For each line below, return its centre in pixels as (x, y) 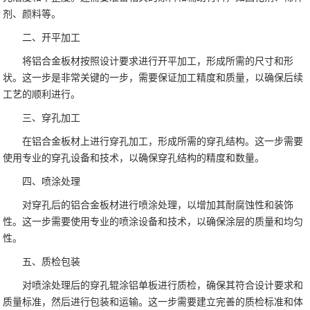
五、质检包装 (52, 262)
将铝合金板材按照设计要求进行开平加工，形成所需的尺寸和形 (158, 62)
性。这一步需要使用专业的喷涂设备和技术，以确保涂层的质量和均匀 (153, 222)
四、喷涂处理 (52, 182)
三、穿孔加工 (52, 118)
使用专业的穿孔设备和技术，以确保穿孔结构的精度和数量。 (134, 158)
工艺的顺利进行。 (42, 95)
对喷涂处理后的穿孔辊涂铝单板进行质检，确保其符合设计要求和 (163, 286)
